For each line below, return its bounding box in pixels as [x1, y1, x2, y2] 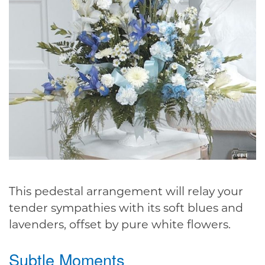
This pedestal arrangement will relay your [9, 183, 243, 198]
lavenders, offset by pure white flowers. [9, 216, 231, 231]
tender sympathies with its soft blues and [9, 200, 243, 215]
